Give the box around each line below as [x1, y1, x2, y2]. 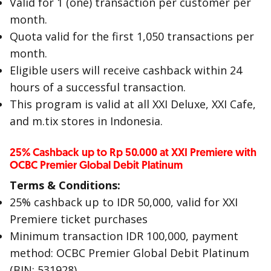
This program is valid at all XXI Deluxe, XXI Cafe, [10, 97, 256, 111]
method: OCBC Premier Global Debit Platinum [10, 246, 249, 260]
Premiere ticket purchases [10, 212, 148, 226]
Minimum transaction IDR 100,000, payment [10, 229, 238, 243]
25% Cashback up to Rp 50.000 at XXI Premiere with [10, 146, 256, 160]
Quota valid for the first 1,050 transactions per [10, 29, 254, 44]
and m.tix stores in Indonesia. [10, 114, 163, 128]
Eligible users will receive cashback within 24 [10, 63, 242, 77]
